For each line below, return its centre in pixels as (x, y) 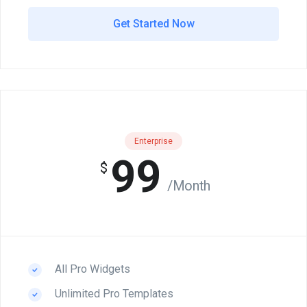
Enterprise (153, 141)
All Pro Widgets (91, 269)
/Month (189, 185)
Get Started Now (153, 24)
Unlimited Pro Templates (113, 294)
